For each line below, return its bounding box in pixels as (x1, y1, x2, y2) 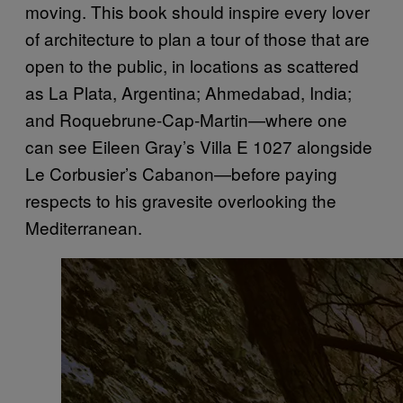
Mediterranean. (25, 215, 142, 239)
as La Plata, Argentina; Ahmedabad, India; (25, 80, 352, 104)
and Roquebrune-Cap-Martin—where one (25, 107, 347, 131)
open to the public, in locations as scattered (25, 53, 359, 77)
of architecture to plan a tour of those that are (25, 26, 370, 50)
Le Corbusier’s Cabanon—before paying (25, 161, 337, 185)
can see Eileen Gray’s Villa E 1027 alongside (25, 134, 372, 158)
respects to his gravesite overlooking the (25, 188, 336, 212)
